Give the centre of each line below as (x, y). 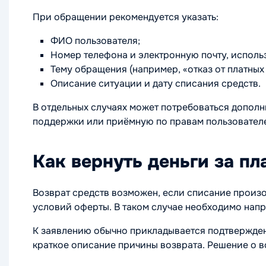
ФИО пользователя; (95, 40)
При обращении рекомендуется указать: (126, 17)
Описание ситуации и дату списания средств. (156, 83)
